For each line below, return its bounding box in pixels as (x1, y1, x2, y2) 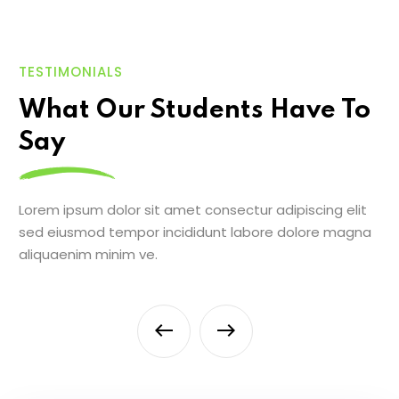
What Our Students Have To (19, 97, 370, 124)
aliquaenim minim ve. (19, 244, 158, 264)
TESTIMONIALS (19, 61, 123, 81)
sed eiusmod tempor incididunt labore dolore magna (19, 222, 371, 241)
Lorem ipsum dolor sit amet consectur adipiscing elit (19, 199, 367, 219)
